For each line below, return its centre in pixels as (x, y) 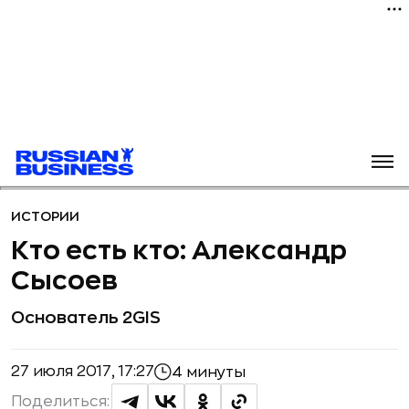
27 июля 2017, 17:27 (83, 372)
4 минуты (209, 372)
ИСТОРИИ (45, 216)
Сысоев (64, 281)
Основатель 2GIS (86, 318)
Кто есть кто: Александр (179, 251)
